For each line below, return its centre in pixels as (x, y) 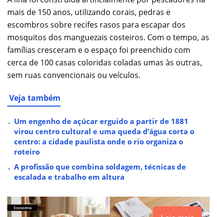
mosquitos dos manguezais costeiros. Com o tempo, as (108, 38)
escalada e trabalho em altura (69, 177)
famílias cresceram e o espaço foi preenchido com (99, 50)
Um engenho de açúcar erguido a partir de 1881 (101, 121)
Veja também (35, 98)
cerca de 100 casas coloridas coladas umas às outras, (105, 63)
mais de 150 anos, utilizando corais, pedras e (89, 12)
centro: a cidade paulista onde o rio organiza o (99, 142)
